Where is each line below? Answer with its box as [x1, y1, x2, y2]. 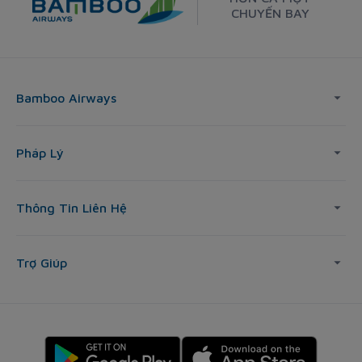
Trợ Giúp [16, 255, 67, 271]
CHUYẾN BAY [230, 6, 309, 21]
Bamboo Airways [16, 90, 116, 106]
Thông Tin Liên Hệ [16, 200, 127, 216]
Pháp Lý [16, 145, 64, 161]
